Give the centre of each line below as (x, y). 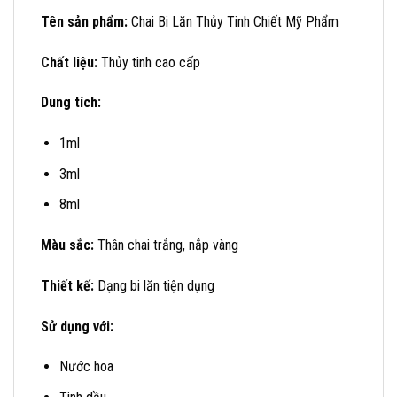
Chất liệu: (69, 62)
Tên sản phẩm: (84, 21)
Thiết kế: (67, 285)
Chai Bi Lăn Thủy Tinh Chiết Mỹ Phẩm (233, 21)
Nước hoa (86, 367)
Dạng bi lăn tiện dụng (154, 285)
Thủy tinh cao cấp (149, 62)
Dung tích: (71, 103)
